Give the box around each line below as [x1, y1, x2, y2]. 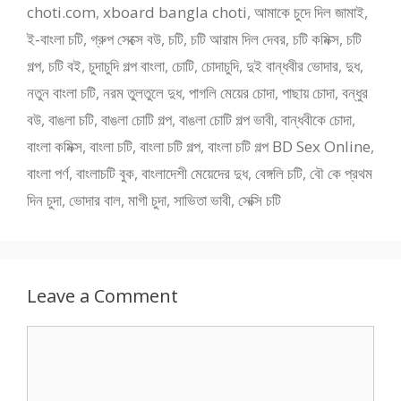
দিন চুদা [27, 189, 62, 210]
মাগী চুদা [128, 189, 166, 210]
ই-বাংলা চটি [27, 28, 83, 49]
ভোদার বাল [69, 189, 121, 210]
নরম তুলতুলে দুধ [103, 81, 182, 103]
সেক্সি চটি [238, 189, 281, 210]
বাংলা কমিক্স [27, 135, 82, 157]
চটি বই [48, 55, 81, 76]
